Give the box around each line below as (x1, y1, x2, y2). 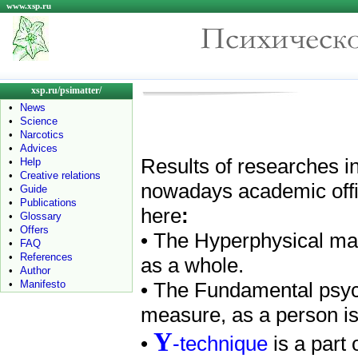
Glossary (20, 210, 62, 222)
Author (20, 265, 50, 276)
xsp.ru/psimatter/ (31, 85, 101, 96)
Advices (20, 142, 58, 154)
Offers (20, 224, 49, 236)
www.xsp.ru (6, 2, 51, 10)
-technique (173, 332, 273, 356)
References (20, 251, 73, 263)
